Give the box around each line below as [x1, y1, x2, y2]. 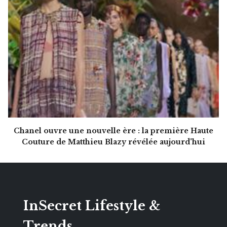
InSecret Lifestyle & [23, 198, 160, 214]
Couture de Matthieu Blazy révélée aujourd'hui [22, 137, 205, 147]
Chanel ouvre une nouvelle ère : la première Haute [14, 126, 213, 136]
